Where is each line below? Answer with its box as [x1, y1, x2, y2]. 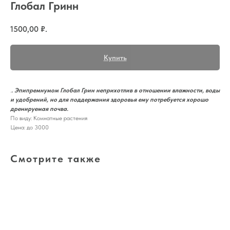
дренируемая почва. [10, 105, 68, 112]
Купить [103, 53, 127, 62]
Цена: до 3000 [10, 123, 49, 131]
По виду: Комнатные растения [10, 114, 87, 122]
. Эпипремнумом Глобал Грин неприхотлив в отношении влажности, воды [11, 86, 220, 94]
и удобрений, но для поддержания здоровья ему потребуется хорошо [10, 95, 208, 103]
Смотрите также [10, 152, 101, 165]
